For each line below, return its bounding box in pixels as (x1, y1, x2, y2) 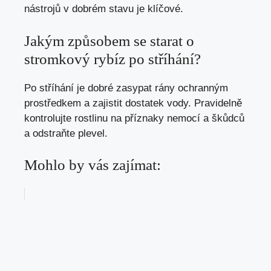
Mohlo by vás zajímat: (24, 157, 161, 174)
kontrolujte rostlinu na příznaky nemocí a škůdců (24, 112, 244, 124)
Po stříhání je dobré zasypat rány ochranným (24, 82, 228, 94)
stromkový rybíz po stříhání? (24, 50, 201, 67)
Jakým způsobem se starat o (24, 32, 194, 49)
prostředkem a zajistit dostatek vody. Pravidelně (24, 97, 242, 109)
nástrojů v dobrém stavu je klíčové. (24, 3, 183, 15)
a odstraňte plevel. (24, 127, 108, 139)
